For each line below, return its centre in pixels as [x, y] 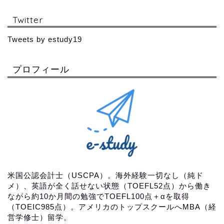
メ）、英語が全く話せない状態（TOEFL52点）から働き [109, 186]
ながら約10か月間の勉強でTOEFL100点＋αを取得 [98, 196]
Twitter [28, 19]
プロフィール [41, 69]
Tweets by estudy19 [45, 39]
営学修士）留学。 [39, 217]
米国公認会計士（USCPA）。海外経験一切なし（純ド [105, 175]
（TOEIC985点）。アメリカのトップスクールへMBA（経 [112, 207]
